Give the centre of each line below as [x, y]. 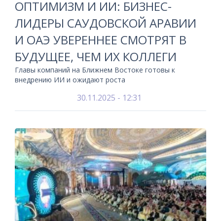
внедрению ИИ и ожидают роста [70, 80]
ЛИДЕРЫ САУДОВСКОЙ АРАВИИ [106, 23]
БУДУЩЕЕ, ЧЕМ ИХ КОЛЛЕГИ [96, 56]
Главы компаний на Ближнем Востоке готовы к [95, 70]
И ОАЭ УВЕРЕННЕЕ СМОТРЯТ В [101, 40]
